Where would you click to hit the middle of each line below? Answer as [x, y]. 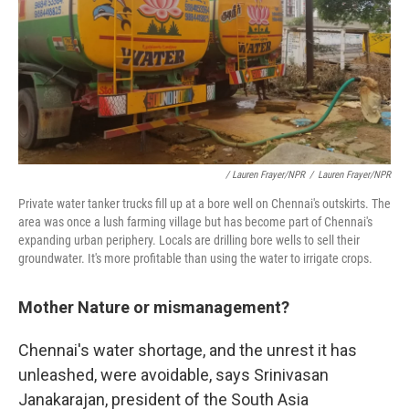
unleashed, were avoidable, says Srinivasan [173, 374]
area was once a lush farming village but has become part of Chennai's [195, 221]
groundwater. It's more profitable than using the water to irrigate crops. [195, 258]
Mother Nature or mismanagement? [154, 307]
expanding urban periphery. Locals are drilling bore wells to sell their [189, 240]
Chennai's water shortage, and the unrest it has [188, 350]
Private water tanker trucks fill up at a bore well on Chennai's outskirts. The [204, 203]
